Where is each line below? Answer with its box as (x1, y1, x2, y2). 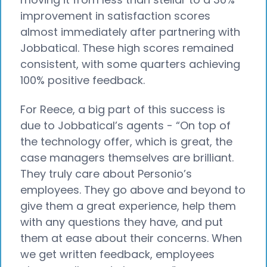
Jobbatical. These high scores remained (20, 41, 234, 56)
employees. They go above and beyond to (20, 182, 246, 197)
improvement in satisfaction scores (20, 8, 210, 24)
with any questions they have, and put (20, 214, 223, 229)
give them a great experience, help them (20, 198, 236, 213)
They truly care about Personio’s (20, 166, 192, 181)
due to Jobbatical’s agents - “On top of (20, 117, 231, 133)
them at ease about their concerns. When (20, 230, 242, 246)
